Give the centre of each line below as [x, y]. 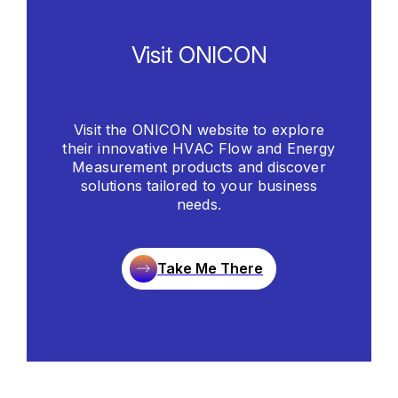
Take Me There [211, 269]
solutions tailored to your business [199, 185]
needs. [199, 204]
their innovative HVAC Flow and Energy [199, 148]
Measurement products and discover [199, 167]
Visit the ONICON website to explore [199, 129]
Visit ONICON [199, 54]
